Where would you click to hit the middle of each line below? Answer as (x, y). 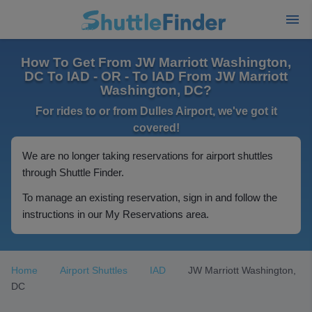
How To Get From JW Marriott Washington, (156, 62)
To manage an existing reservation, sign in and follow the (150, 197)
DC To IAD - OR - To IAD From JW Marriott (156, 76)
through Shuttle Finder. (73, 172)
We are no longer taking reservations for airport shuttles (148, 156)
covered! (156, 128)
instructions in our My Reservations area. (116, 214)
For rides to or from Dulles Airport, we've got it (156, 111)
